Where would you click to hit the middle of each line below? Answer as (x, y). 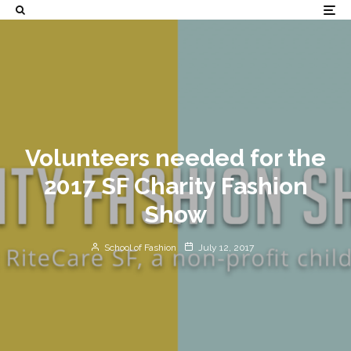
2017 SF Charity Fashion (175, 186)
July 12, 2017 (226, 247)
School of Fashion (139, 247)
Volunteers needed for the (175, 157)
